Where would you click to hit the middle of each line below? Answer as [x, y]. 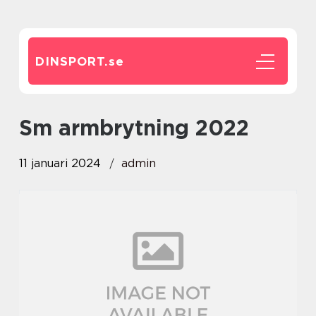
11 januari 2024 [60, 163]
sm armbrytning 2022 [141, 128]
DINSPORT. [72, 61]
